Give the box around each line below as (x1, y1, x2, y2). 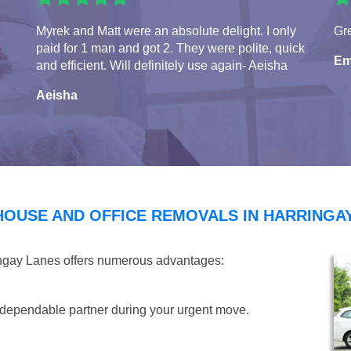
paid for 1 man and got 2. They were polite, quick (36, 41, 305, 55)
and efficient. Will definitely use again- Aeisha (36, 58, 288, 72)
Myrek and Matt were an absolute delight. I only (36, 24, 296, 38)
